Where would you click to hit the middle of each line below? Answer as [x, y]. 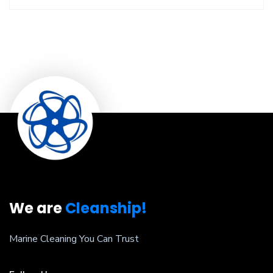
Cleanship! [106, 208]
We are [37, 208]
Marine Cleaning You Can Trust [74, 239]
